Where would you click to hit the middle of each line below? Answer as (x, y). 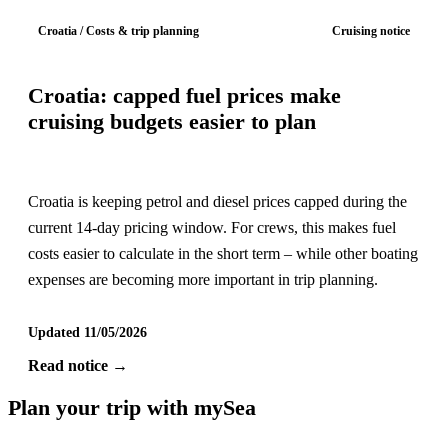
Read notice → (77, 365)
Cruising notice (370, 30)
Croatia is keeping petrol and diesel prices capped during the (217, 201)
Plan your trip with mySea (132, 407)
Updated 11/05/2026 (87, 332)
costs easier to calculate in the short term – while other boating (222, 253)
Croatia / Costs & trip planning (119, 30)
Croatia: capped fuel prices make (184, 96)
